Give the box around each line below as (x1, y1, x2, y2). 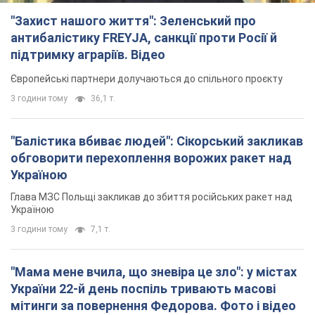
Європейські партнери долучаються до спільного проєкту (11, 73, 283, 85)
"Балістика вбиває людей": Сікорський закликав (11, 134, 303, 149)
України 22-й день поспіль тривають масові (11, 281, 276, 297)
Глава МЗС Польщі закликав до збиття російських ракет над (11, 191, 292, 203)
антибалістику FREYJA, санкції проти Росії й (11, 30, 277, 46)
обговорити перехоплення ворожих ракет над (11, 150, 292, 166)
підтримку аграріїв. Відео (11, 47, 165, 63)
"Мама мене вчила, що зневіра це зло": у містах (11, 264, 297, 280)
